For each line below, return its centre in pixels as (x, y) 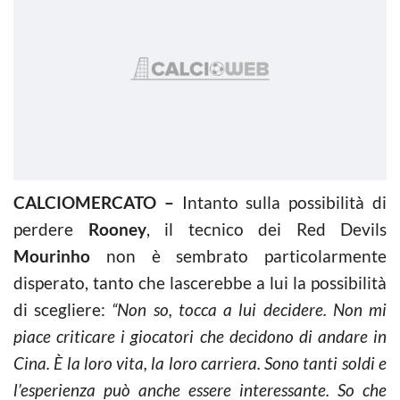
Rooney (117, 229)
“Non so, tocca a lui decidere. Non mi (250, 309)
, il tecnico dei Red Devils (266, 229)
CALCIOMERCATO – (98, 202)
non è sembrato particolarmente (238, 255)
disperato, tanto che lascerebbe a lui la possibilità (200, 282)
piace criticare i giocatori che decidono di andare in (200, 336)
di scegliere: (63, 309)
